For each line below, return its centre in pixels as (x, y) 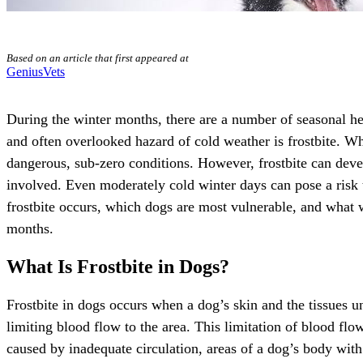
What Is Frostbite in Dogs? (118, 267)
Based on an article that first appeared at (98, 58)
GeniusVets (36, 72)
